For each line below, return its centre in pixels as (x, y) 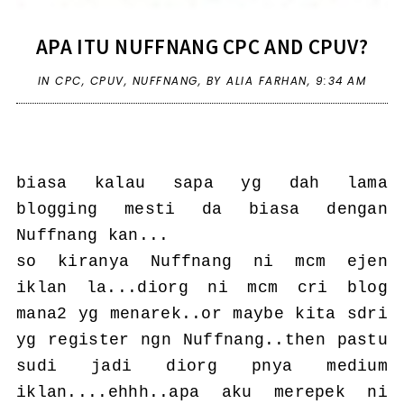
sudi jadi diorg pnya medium (202, 367)
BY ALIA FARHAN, (261, 81)
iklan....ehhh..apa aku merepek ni (202, 393)
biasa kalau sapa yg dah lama (202, 184)
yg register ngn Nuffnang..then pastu (202, 340)
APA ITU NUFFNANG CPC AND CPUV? (202, 47)
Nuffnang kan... (92, 236)
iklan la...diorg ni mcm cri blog (202, 288)
